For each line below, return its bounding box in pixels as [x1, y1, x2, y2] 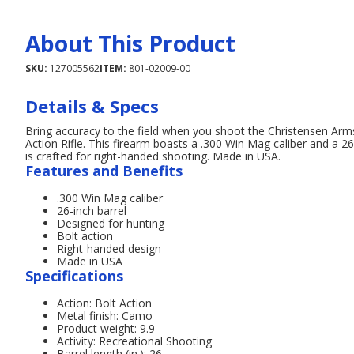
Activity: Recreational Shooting [57, 333, 212, 348]
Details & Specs [25, 94, 159, 118]
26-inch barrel [57, 203, 126, 218]
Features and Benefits [25, 161, 183, 180]
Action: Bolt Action [57, 296, 152, 311]
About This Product [25, 28, 235, 58]
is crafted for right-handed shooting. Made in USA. [25, 149, 281, 164]
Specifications [25, 266, 123, 285]
